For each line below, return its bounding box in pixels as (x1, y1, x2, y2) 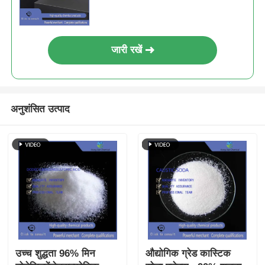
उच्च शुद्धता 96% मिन (15, 248, 96, 260)
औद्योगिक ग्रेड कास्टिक (145, 248, 231, 260)
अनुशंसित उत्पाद (10, 104, 70, 115)
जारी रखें (111, 44, 143, 56)
